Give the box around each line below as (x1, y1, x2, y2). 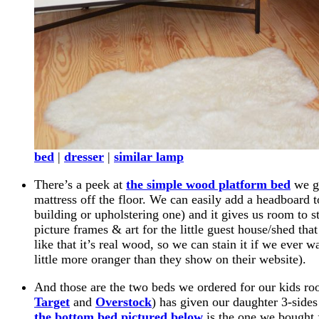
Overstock (95, 295, 152, 309)
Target (34, 295, 70, 309)
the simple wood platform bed (126, 177, 291, 192)
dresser (64, 150, 104, 164)
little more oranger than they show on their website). (34, 252, 306, 266)
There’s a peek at (34, 177, 126, 192)
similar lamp (114, 150, 184, 164)
